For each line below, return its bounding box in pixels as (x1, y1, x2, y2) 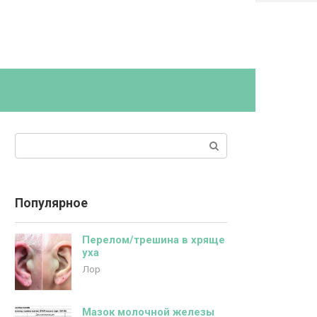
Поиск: (14, 134, 50, 147)
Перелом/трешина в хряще (82, 234, 225, 246)
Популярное (15, 196, 88, 210)
